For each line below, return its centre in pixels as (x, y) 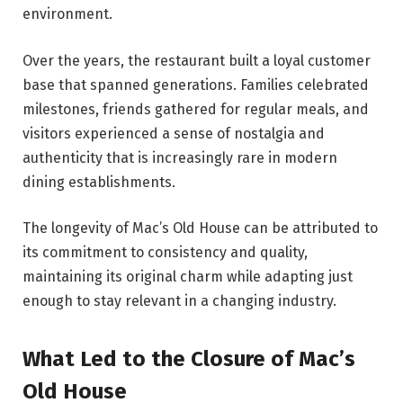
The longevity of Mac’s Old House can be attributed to (200, 228)
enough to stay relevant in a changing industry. (179, 301)
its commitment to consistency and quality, (165, 253)
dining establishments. (99, 182)
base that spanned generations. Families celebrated (196, 85)
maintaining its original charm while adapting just (188, 277)
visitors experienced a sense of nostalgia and (174, 133)
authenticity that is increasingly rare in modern (180, 157)
